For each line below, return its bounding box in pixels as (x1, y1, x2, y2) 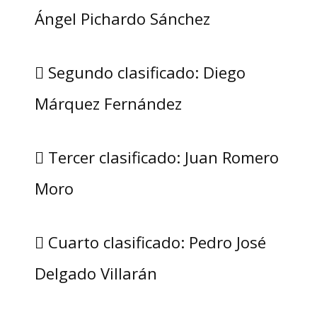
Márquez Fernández (34, 93, 182, 115)
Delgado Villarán (34, 263, 157, 284)
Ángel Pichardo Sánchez (34, 8, 210, 30)
